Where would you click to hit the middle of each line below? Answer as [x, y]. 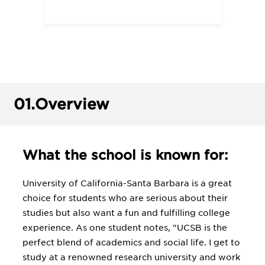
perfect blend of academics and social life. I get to [131, 243]
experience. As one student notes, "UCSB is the [125, 228]
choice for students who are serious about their [125, 198]
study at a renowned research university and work [131, 257]
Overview [72, 104]
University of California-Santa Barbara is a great [127, 183]
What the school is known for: [125, 155]
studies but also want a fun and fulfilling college [126, 213]
